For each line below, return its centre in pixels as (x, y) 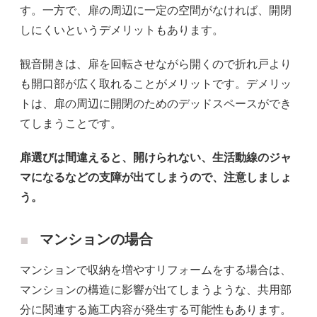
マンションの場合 (96, 239)
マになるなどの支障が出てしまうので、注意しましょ (156, 177)
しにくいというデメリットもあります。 (122, 30)
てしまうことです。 (71, 123)
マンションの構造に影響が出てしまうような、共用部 (156, 289)
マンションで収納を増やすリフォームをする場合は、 (156, 270)
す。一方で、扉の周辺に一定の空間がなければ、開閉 (156, 10)
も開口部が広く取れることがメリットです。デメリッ (156, 83)
